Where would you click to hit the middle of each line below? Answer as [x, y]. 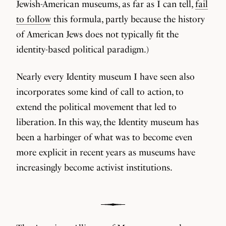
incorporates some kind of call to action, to [100, 92]
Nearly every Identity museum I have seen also [105, 76]
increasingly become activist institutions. [94, 167]
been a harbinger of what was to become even [104, 137]
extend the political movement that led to [96, 107]
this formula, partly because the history [128, 19]
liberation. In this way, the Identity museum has [107, 122]
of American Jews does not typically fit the [97, 34]
